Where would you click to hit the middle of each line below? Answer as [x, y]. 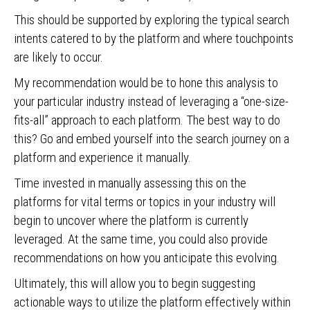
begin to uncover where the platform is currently [131, 220]
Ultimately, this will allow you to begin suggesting [135, 283]
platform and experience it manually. [102, 157]
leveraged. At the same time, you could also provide [141, 239]
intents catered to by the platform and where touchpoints [154, 38]
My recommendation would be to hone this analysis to [146, 83]
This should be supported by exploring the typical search [152, 20]
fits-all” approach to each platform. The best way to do [147, 120]
